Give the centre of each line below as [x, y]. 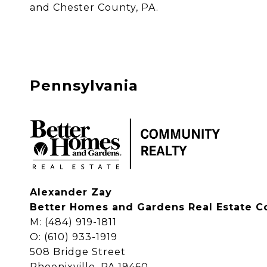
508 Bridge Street [78, 252]
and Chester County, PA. [96, 7]
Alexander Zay [71, 192]
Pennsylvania [84, 86]
